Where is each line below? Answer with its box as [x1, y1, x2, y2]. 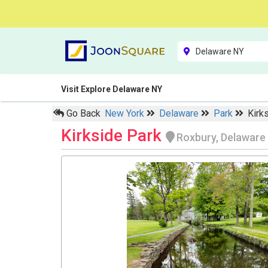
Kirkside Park [61, 126, 166, 145]
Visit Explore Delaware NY [61, 84, 162, 94]
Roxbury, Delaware [176, 131, 266, 144]
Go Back [64, 108, 100, 119]
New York [105, 108, 147, 119]
